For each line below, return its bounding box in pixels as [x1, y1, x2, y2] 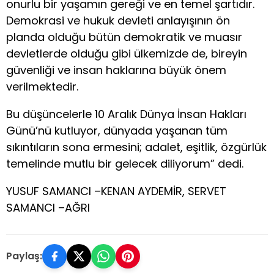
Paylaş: [6, 249, 42, 264]
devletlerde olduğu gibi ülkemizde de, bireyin [6, 45, 247, 61]
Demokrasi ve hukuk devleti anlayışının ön [6, 12, 230, 28]
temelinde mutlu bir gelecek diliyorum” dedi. [6, 155, 243, 171]
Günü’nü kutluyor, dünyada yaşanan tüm [6, 122, 228, 138]
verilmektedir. [6, 78, 78, 94]
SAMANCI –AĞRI [6, 199, 90, 215]
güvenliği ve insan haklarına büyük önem [6, 62, 226, 78]
